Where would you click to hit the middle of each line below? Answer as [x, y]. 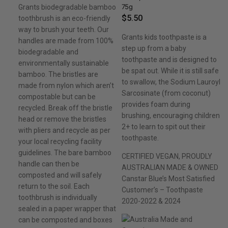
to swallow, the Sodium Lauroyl [171, 82]
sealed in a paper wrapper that [67, 209]
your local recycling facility [60, 142]
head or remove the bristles [62, 119]
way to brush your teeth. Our [64, 30]
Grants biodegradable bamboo [67, 7]
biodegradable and [48, 52]
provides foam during [156, 105]
